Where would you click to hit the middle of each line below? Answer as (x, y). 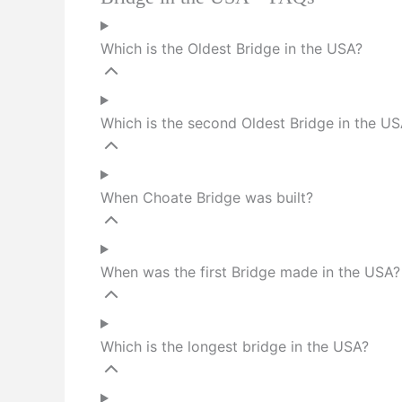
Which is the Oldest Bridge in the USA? (232, 49)
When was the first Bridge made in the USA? (250, 272)
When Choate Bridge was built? (207, 198)
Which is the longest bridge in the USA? (235, 347)
